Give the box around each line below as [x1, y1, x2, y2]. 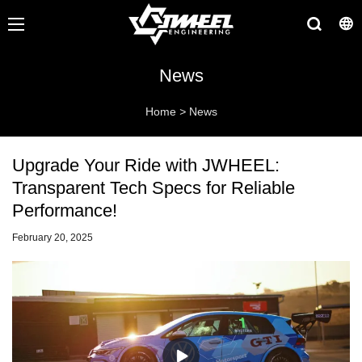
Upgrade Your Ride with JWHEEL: [12, 155, 280, 176]
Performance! [12, 200, 117, 221]
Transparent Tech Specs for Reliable [12, 178, 295, 199]
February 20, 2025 [12, 232, 93, 244]
